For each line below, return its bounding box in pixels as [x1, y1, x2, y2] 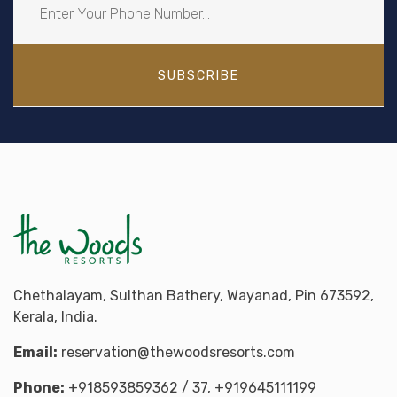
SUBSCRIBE [158, 67, 239, 83]
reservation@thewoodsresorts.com [61, 344, 295, 362]
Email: [13, 344, 58, 362]
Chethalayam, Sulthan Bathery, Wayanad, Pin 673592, [13, 287, 374, 305]
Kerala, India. [13, 308, 97, 326]
